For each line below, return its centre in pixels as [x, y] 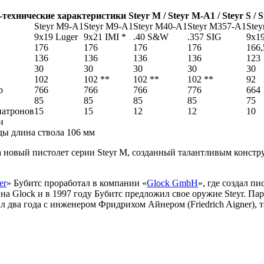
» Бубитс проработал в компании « [77, 183]
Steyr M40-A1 [160, 26]
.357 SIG [204, 37]
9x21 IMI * [105, 37]
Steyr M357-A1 [217, 26]
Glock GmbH [172, 183]
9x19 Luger [56, 37]
